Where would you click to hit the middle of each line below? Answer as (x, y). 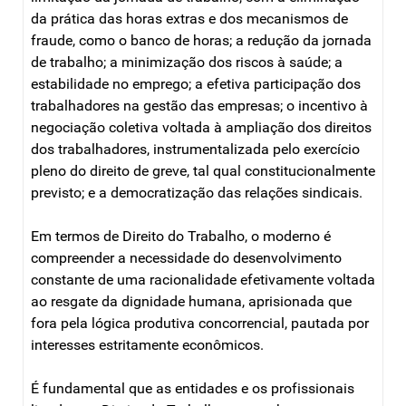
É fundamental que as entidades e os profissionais (193, 388)
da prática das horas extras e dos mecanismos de (189, 18)
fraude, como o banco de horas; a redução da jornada (201, 40)
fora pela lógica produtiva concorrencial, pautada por (200, 323)
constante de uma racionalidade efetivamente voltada (203, 279)
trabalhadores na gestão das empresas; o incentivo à (199, 105)
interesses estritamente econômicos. (147, 344)
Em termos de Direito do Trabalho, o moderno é (181, 236)
